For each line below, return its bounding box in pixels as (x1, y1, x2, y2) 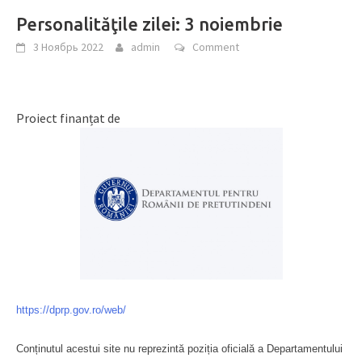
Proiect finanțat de (16, 109, 120, 126)
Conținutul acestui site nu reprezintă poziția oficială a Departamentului (16, 342, 343, 355)
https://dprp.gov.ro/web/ (16, 303, 126, 316)
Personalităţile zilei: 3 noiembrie (16, 13, 283, 34)
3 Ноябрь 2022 (33, 39, 103, 54)
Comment (192, 39, 239, 54)
